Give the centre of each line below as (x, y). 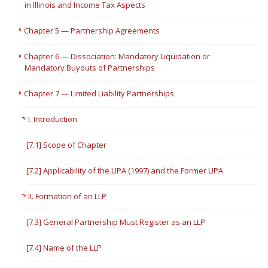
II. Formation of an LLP (68, 196)
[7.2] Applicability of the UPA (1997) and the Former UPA (125, 170)
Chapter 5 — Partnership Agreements (92, 31)
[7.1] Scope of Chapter (67, 145)
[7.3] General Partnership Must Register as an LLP (116, 222)
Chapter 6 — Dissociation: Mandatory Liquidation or (117, 56)
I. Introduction (53, 119)
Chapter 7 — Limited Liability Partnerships (99, 93)
